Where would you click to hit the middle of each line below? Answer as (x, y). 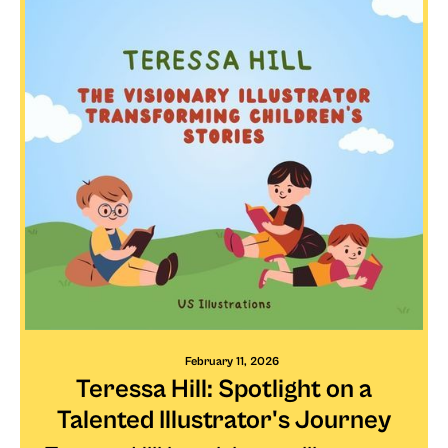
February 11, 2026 (231, 361)
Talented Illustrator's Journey (224, 419)
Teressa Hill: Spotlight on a (224, 388)
